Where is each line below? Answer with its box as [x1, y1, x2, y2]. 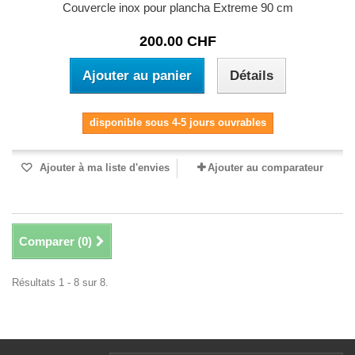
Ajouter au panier [82, 68, 192, 84]
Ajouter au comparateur [208, 162, 323, 174]
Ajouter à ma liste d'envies [36, 162, 170, 174]
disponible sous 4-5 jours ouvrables [89, 116, 266, 129]
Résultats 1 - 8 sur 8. [12, 277, 109, 289]
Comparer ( [19, 235, 82, 249]
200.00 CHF [139, 33, 216, 50]
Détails [229, 68, 273, 84]
